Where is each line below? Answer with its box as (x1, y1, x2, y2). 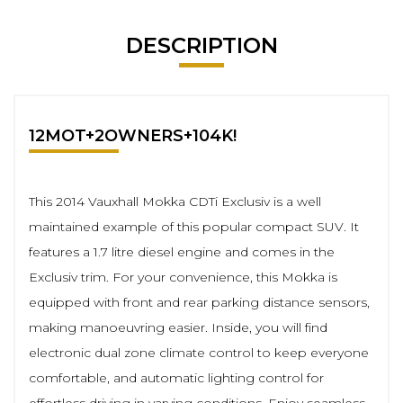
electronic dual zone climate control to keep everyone (29, 345, 369, 361)
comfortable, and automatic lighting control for (29, 370, 324, 386)
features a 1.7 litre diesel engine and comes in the (29, 244, 335, 260)
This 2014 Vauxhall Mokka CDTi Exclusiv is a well (29, 193, 321, 210)
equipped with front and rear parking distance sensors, (29, 294, 370, 310)
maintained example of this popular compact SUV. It (29, 219, 359, 235)
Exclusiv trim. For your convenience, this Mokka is (29, 269, 337, 285)
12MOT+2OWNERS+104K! (29, 126, 237, 146)
